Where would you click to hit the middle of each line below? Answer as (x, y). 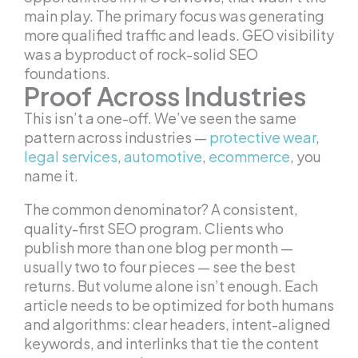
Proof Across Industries (165, 96)
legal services (71, 157)
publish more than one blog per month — (159, 248)
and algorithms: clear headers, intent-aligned (177, 324)
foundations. (67, 74)
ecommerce (249, 157)
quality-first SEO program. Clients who (154, 229)
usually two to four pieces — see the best (160, 267)
